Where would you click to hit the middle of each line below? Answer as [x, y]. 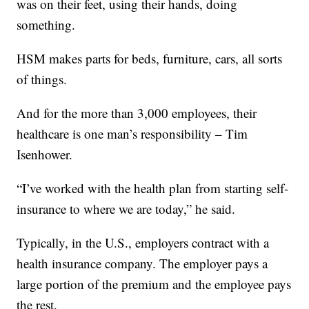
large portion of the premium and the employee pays [154, 284]
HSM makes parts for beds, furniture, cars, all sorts [150, 59]
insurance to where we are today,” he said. [126, 209]
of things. [42, 79]
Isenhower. [45, 154]
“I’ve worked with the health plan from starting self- [153, 188]
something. [46, 25]
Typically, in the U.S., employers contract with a [143, 243]
